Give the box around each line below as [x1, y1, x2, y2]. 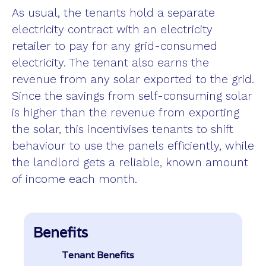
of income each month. [12, 172, 137, 186]
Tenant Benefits [62, 249, 134, 262]
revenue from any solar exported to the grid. [12, 72, 254, 87]
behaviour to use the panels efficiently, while [12, 139, 254, 153]
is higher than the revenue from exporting [12, 106, 239, 120]
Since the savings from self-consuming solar [12, 89, 252, 103]
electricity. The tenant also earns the [12, 56, 209, 70]
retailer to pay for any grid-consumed [12, 39, 217, 53]
